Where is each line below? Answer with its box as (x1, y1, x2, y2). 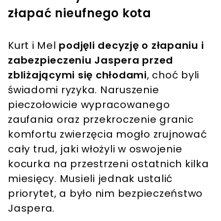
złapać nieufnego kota (8, 5, 151, 22)
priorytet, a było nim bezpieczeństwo (8, 186, 203, 201)
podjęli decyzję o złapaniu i (56, 38, 204, 53)
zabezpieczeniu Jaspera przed (8, 53, 173, 68)
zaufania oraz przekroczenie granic (8, 112, 194, 127)
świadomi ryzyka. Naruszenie (8, 83, 159, 97)
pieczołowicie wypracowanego (8, 98, 170, 112)
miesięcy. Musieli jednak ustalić (8, 172, 173, 186)
